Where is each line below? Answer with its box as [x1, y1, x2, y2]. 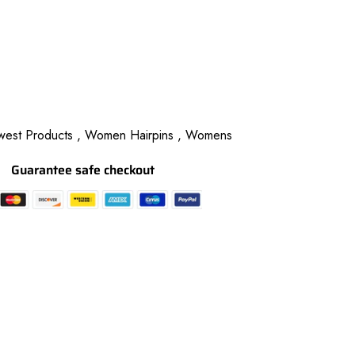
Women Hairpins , [85, 126, 181, 145]
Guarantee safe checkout [11, 160, 155, 181]
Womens [185, 126, 232, 145]
